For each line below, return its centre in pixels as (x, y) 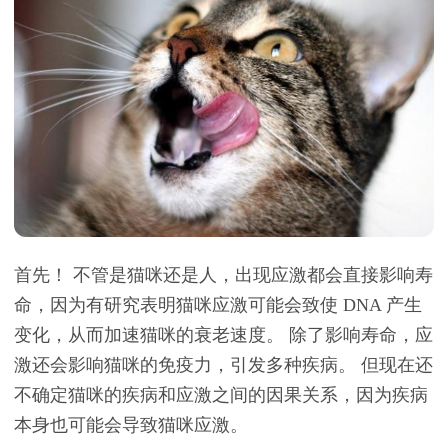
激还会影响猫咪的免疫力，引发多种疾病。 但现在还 (223, 365)
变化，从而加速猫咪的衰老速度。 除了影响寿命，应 (223, 335)
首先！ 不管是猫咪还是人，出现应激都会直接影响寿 (223, 275)
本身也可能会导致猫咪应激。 (131, 425)
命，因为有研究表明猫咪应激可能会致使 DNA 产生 (218, 305)
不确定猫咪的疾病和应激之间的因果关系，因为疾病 (221, 395)
